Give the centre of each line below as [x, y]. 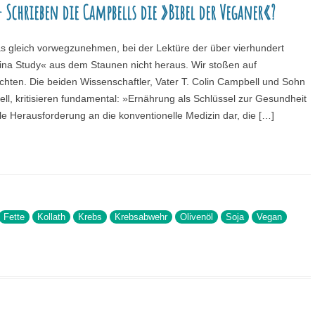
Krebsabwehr [141, 217]
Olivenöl [196, 217]
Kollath [51, 217]
